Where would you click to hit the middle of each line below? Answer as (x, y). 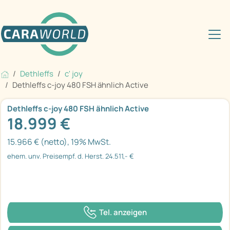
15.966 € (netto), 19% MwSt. (59, 142)
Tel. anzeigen (123, 212)
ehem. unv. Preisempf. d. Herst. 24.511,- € (71, 156)
